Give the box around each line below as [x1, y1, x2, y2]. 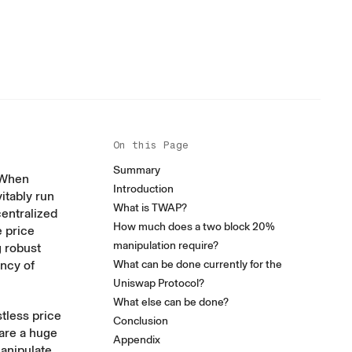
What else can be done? [113, 295, 229, 309]
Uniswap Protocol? [113, 277, 204, 290]
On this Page [113, 139, 189, 151]
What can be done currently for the [113, 258, 282, 271]
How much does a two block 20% [113, 220, 275, 233]
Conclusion [113, 314, 168, 328]
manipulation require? [113, 239, 218, 252]
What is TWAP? [113, 201, 187, 214]
